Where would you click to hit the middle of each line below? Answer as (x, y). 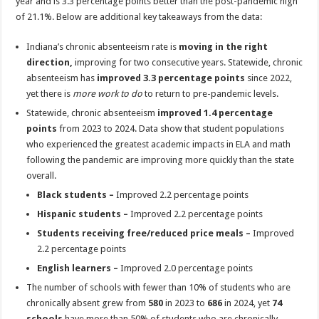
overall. (42, 175)
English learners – (78, 268)
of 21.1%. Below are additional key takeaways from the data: (139, 16)
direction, (50, 62)
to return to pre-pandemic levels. (212, 93)
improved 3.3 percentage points (170, 78)
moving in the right (224, 46)
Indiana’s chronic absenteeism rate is (103, 46)
